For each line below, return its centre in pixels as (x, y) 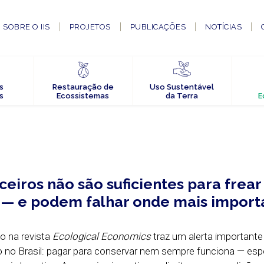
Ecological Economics (101, 236)
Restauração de (83, 87)
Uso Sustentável (182, 87)
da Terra (182, 96)
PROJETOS (90, 27)
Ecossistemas (83, 96)
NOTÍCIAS (224, 27)
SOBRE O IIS (27, 27)
